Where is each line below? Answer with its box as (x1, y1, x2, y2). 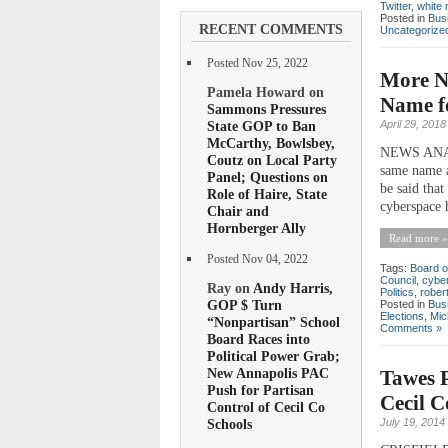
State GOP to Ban (207, 117, 316, 134)
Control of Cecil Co (207, 399, 325, 416)
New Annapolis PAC (207, 365, 329, 382)
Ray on (207, 280, 253, 297)
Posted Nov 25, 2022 (207, 56, 308, 70)
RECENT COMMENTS (199, 21, 343, 37)
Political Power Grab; (207, 348, 340, 365)
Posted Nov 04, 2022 (207, 253, 308, 267)
